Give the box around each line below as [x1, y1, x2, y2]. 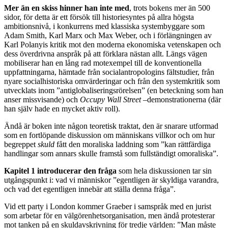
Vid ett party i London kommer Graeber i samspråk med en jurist [4, 202, 211, 211]
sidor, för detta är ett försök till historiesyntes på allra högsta [4, 13, 194, 22]
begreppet [4, 140, 38, 149]
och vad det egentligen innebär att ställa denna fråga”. [4, 185, 176, 194]
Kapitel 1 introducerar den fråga [4, 166, 117, 176]
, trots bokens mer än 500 [129, 4, 210, 13]
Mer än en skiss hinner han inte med [4, 4, 129, 13]
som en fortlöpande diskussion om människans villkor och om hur [4, 131, 215, 140]
